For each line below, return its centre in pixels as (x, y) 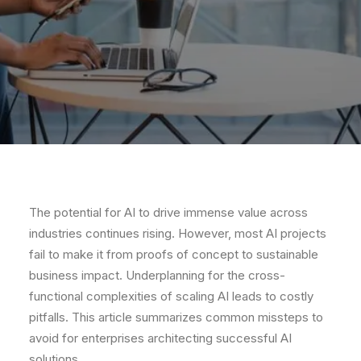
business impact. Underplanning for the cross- (157, 275)
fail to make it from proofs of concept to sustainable (174, 254)
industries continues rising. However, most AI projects (178, 233)
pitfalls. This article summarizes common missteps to (176, 317)
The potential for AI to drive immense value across (168, 212)
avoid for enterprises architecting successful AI (160, 338)
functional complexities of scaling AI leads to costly (171, 296)
